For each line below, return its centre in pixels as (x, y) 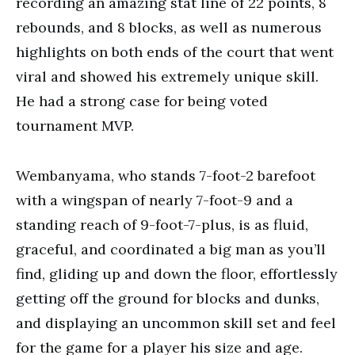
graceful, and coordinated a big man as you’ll (171, 249)
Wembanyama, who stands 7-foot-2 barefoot (166, 176)
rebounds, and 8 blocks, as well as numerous (169, 27)
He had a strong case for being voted (142, 101)
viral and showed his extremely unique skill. (167, 76)
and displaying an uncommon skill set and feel (176, 323)
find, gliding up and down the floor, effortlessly (177, 274)
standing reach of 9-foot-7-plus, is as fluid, (162, 225)
